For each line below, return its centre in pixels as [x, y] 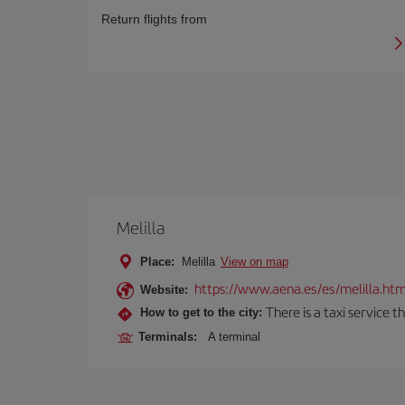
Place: [157, 262]
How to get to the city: [201, 312]
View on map [254, 262]
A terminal [234, 337]
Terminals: [171, 337]
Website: [164, 290]
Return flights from [154, 19]
